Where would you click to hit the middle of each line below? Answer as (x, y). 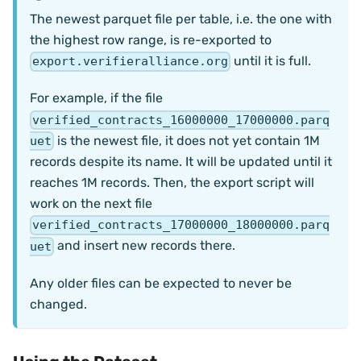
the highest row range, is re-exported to (151, 40)
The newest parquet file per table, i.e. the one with (181, 19)
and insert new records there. (145, 246)
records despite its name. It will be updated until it (181, 162)
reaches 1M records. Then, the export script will (172, 183)
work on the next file (91, 204)
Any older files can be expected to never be (161, 283)
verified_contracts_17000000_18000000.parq (181, 225)
